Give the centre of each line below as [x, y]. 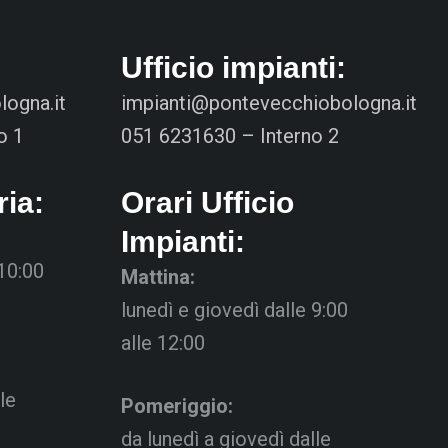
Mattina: [158, 277]
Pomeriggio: [177, 406]
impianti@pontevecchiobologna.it [269, 103]
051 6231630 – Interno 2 [230, 136]
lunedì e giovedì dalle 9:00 [234, 310]
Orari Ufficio [207, 202]
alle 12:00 [163, 343]
